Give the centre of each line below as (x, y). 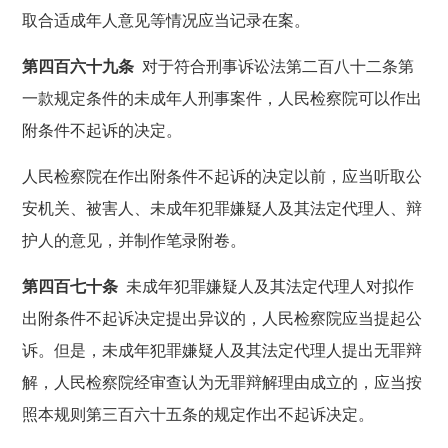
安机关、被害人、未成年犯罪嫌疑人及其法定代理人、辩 (222, 208)
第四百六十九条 (78, 66)
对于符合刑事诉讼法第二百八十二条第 (274, 66)
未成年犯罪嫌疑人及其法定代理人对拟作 (266, 286)
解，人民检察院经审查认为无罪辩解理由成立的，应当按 (222, 382)
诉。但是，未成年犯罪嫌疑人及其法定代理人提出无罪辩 (222, 350)
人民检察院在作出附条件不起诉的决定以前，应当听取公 (222, 176)
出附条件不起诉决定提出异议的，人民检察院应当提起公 (222, 318)
